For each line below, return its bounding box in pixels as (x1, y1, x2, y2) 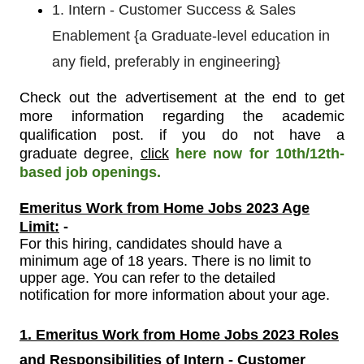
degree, (84, 145, 141, 162)
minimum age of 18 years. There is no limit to (19, 253, 311, 270)
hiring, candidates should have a (72, 236, 282, 253)
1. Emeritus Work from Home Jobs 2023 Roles (19, 327, 339, 344)
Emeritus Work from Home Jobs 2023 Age (19, 200, 310, 217)
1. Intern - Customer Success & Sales (52, 2, 296, 19)
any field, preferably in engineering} (52, 54, 280, 71)
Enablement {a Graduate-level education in (52, 28, 330, 45)
